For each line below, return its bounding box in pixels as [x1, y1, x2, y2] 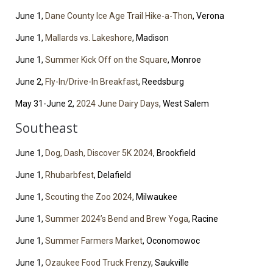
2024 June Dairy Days [76, 99, 159, 109]
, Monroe [168, 55, 201, 65]
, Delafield [94, 170, 131, 180]
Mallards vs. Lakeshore [45, 33, 132, 43]
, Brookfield [153, 148, 196, 158]
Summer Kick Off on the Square [45, 55, 168, 65]
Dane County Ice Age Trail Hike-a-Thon [45, 11, 193, 21]
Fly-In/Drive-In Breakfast [45, 77, 138, 87]
